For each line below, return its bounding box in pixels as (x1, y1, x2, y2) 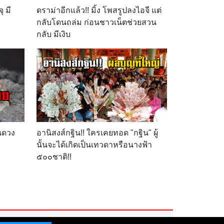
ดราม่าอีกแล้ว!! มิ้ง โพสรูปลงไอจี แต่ (36, 5, 161, 14)
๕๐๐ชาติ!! (36, 152, 71, 161)
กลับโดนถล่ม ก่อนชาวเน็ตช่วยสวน (36, 17, 156, 26)
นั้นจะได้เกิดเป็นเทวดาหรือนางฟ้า (36, 140, 152, 149)
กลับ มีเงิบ (36, 29, 70, 38)
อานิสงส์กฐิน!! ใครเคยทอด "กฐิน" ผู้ (36, 128, 158, 137)
